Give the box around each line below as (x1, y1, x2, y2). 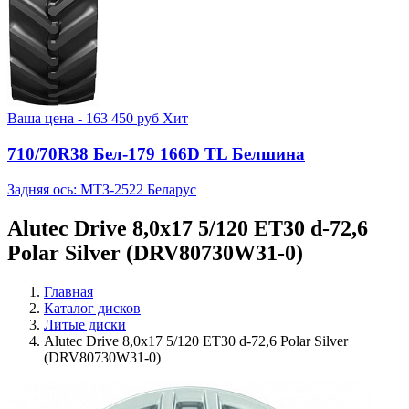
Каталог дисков (44, 299, 141, 316)
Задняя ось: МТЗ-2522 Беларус (7, 181, 196, 197)
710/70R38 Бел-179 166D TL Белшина (7, 144, 305, 164)
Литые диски (44, 316, 126, 332)
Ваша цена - (7, 110, 86, 127)
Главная (44, 283, 93, 299)
